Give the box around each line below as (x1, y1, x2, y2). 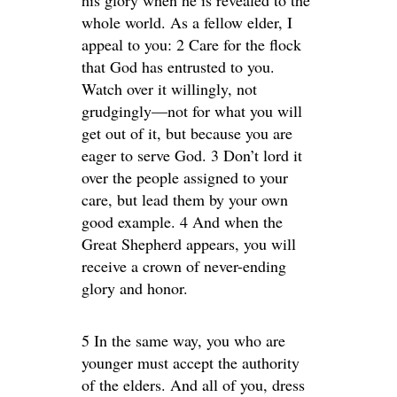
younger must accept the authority (82, 352, 300, 373)
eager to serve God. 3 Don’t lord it (82, 144, 302, 166)
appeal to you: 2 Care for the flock (82, 34, 301, 55)
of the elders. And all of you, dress (82, 374, 305, 395)
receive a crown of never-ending (82, 255, 286, 276)
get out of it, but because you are (82, 122, 292, 144)
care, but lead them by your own (82, 189, 288, 210)
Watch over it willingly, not (82, 78, 257, 99)
